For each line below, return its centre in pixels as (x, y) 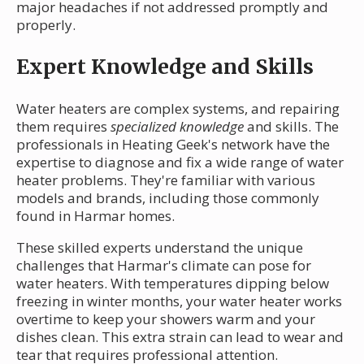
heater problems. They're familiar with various (166, 180)
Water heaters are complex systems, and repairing (178, 108)
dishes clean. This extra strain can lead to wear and (180, 336)
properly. (46, 24)
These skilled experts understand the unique (160, 247)
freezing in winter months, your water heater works (179, 301)
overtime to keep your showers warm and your (166, 318)
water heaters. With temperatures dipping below (173, 283)
